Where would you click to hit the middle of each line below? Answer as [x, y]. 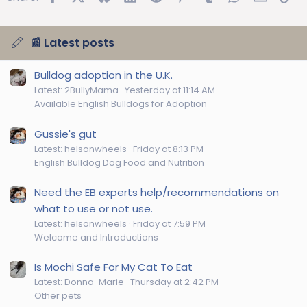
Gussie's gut [65, 134]
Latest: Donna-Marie [79, 282]
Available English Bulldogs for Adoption [121, 104]
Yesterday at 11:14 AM [170, 90]
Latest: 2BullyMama [76, 90]
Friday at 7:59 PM [169, 224]
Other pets [58, 296]
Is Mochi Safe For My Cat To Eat [113, 267]
